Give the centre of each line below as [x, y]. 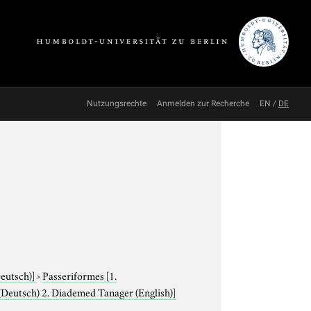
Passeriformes [75, 275]
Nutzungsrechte [117, 103]
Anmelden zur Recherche [203, 103]
